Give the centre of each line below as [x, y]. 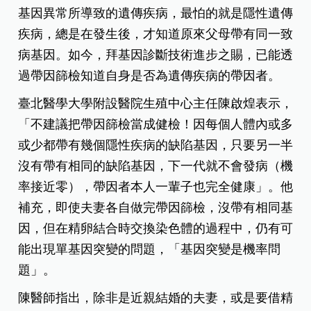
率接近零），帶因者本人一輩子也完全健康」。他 [156, 187]
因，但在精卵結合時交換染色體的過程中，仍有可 [156, 229]
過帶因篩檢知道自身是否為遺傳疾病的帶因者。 [150, 76]
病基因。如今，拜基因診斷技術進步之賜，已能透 [156, 55]
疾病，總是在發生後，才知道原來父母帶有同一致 [156, 34]
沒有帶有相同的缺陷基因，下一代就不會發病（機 [156, 166]
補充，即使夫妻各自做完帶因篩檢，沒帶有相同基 [156, 208]
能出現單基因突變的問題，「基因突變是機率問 [150, 250]
